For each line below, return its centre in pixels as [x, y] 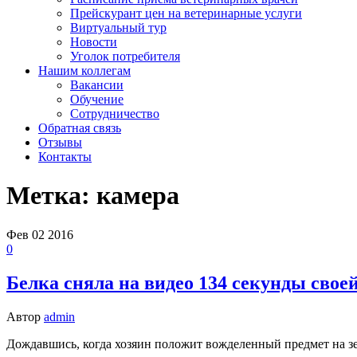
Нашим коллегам [84, 71]
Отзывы [60, 142]
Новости [94, 42]
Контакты [65, 157]
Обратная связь [80, 128]
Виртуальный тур [118, 27]
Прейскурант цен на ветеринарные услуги [186, 13]
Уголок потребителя [125, 56]
